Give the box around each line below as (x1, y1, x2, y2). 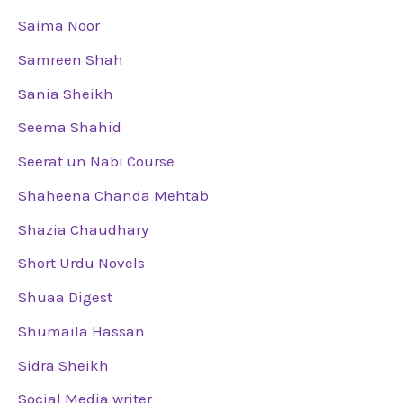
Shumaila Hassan (18, 321, 145, 340)
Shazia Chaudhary (18, 219, 148, 238)
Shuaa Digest (18, 288, 112, 307)
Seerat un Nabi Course (18, 152, 175, 171)
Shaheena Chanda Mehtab (18, 185, 209, 204)
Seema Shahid (18, 118, 121, 137)
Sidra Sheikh (18, 355, 109, 374)
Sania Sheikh (18, 84, 113, 103)
